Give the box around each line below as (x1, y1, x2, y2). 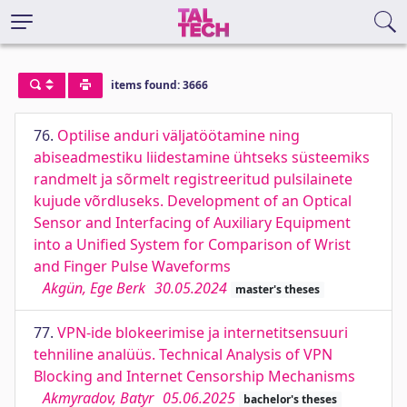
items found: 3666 (110, 77, 208, 94)
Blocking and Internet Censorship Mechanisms (34, 366, 355, 386)
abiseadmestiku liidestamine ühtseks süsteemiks (34, 147, 370, 167)
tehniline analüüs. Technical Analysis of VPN (34, 344, 333, 364)
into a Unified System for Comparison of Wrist (34, 234, 351, 254)
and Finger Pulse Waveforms (34, 256, 231, 276)
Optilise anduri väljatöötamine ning (57, 125, 300, 145)
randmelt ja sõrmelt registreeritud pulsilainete (34, 169, 352, 189)
